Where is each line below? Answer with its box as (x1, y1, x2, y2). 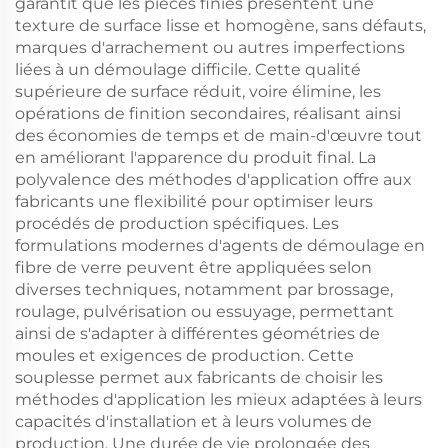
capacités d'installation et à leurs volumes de (15, 412, 372, 431)
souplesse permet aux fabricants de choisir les (15, 368, 383, 387)
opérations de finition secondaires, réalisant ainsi (15, 104, 401, 123)
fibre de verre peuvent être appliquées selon (15, 258, 372, 277)
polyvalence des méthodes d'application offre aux (15, 170, 412, 189)
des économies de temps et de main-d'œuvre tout (15, 126, 422, 145)
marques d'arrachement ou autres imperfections (15, 38, 405, 57)
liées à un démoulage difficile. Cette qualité (15, 60, 361, 79)
